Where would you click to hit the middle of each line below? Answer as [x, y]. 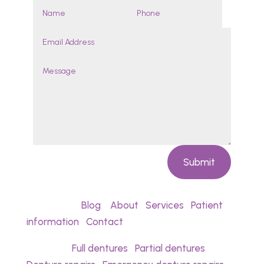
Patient [207, 205]
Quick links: [54, 205]
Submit [199, 162]
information [52, 222]
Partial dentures [170, 248]
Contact [104, 222]
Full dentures [100, 248]
